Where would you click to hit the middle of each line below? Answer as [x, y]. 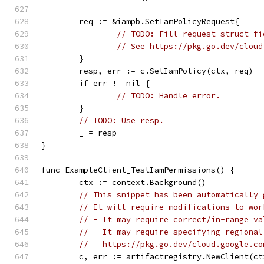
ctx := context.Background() [143, 182]
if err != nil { [114, 83]
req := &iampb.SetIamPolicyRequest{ [159, 22]
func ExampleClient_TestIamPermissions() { [138, 170]
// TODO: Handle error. [169, 96]
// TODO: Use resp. [121, 121]
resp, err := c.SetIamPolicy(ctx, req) [166, 71]
